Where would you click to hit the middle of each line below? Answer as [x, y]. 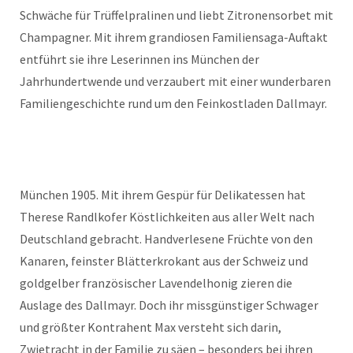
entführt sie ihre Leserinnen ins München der [139, 59]
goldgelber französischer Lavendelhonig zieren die [156, 283]
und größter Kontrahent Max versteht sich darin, [150, 327]
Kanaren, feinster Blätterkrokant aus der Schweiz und [164, 261]
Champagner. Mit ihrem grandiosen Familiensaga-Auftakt [174, 37]
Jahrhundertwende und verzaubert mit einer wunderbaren [175, 81]
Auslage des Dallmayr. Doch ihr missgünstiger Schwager [169, 305]
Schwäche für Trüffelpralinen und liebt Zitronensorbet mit [176, 15]
